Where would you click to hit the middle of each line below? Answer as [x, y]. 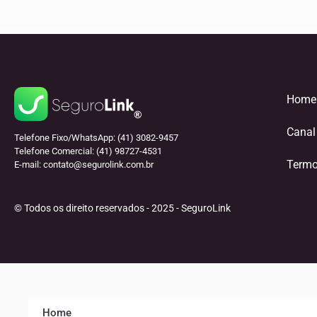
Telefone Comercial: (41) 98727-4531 [88, 151]
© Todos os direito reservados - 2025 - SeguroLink [122, 208]
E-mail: [29, 165]
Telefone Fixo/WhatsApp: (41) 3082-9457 [96, 138]
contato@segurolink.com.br [98, 165]
